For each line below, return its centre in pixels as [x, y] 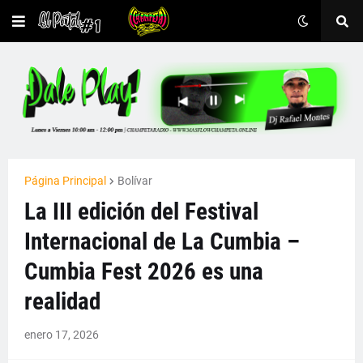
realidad [62, 301]
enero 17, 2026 [62, 334]
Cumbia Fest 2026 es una [144, 271]
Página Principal [65, 180]
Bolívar [135, 180]
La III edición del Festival [141, 211]
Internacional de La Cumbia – [162, 241]
